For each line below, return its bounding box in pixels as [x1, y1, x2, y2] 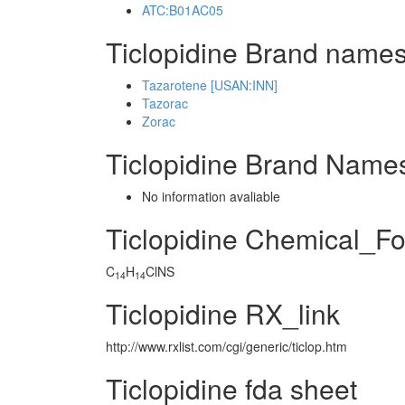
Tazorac [142, 94, 188, 112]
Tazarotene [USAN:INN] [142, 76, 278, 94]
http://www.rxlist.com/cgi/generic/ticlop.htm [106, 337, 347, 355]
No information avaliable [142, 187, 280, 205]
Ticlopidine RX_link [106, 294, 340, 333]
